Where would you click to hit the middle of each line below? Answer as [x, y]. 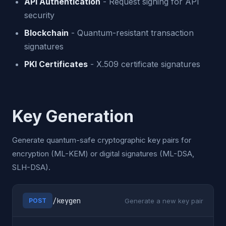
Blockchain [46, 33]
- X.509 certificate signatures [144, 64]
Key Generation [73, 116]
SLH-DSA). [31, 167]
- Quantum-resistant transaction [131, 33]
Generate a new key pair [164, 201]
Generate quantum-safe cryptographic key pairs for [102, 140]
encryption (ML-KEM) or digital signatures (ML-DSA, [103, 154]
